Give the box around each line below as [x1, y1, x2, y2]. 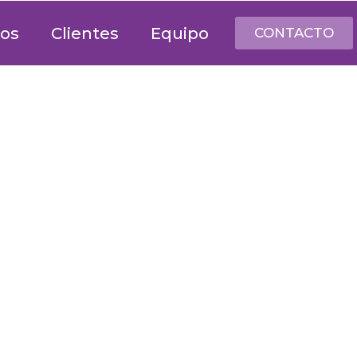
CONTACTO [253, 25, 334, 41]
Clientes [50, 23, 119, 43]
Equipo [150, 23, 209, 43]
